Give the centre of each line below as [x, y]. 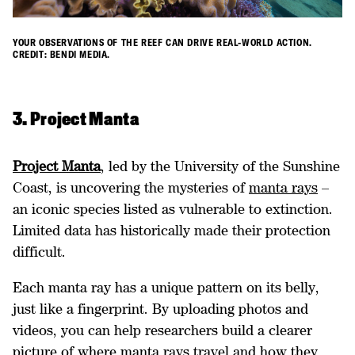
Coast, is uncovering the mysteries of [131, 187]
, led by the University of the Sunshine [220, 166]
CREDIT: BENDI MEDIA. [61, 54]
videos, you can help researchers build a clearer [162, 330]
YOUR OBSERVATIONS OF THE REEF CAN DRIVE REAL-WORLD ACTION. [162, 42]
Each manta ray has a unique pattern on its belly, [166, 287]
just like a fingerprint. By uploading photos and [160, 308]
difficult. [39, 251]
